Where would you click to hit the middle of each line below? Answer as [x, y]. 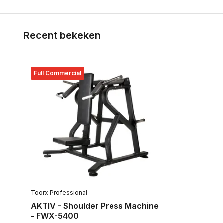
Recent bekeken [62, 35]
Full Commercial [57, 73]
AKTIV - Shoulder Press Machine [95, 205]
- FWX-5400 [55, 215]
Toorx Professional [59, 192]
